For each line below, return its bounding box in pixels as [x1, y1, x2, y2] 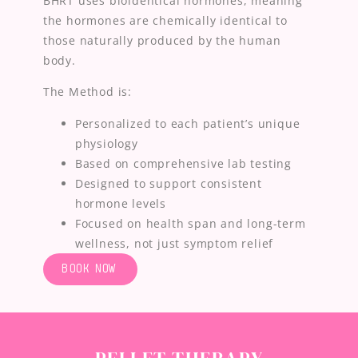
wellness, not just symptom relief [74, 235, 274, 251]
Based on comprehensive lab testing [74, 155, 292, 171]
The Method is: [42, 84, 132, 100]
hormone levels [74, 195, 166, 211]
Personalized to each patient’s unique [74, 115, 300, 131]
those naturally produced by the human [42, 33, 281, 48]
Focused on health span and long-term [74, 215, 306, 231]
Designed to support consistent [74, 175, 262, 191]
